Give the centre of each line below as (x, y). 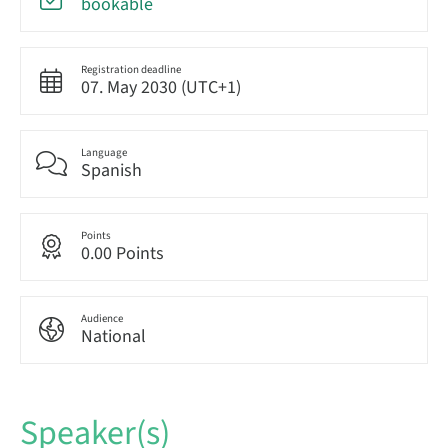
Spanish (111, 170)
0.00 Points (122, 253)
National (113, 336)
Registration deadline (131, 69)
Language (104, 152)
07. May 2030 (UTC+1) (161, 87)
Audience (102, 318)
